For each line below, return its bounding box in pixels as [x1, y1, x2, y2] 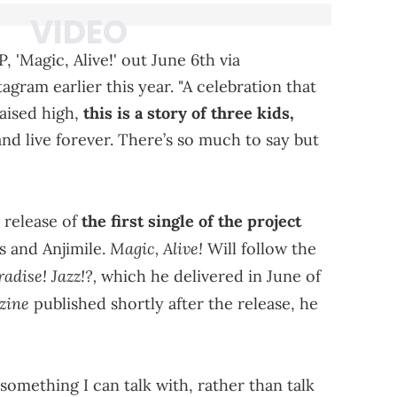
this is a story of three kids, [83, 103, 294, 124]
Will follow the [207, 238, 316, 260]
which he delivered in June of [101, 266, 321, 287]
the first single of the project [82, 211, 301, 232]
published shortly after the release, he [29, 293, 318, 315]
